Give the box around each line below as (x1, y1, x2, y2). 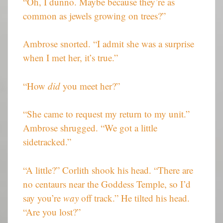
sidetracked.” (23, 135, 71, 148)
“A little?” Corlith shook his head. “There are (23, 163, 193, 176)
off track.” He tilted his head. (79, 191, 190, 204)
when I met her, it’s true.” (23, 51, 118, 64)
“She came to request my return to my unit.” (23, 108, 190, 120)
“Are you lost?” (23, 205, 81, 218)
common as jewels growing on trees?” (23, 9, 166, 22)
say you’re (23, 191, 63, 204)
